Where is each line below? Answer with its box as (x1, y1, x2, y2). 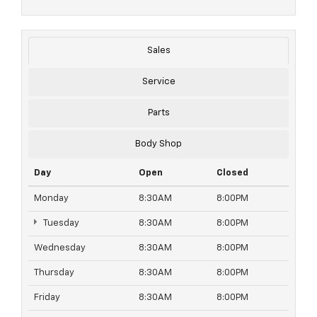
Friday (34, 293, 60, 303)
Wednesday (34, 243, 86, 253)
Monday (34, 194, 69, 204)
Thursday (34, 268, 74, 278)
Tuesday (41, 219, 79, 229)
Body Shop (135, 139, 182, 149)
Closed (217, 168, 248, 178)
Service (142, 77, 175, 87)
